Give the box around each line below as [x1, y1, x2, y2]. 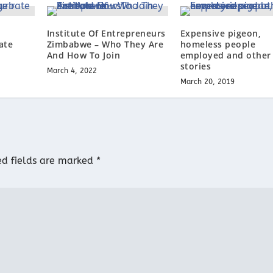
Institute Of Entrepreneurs [46, 27, 166, 39]
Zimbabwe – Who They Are [46, 38, 164, 50]
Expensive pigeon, [180, 27, 261, 39]
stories [180, 60, 211, 72]
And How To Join [46, 49, 121, 61]
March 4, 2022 [46, 66, 97, 75]
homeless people [180, 38, 256, 50]
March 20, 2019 [180, 77, 235, 86]
